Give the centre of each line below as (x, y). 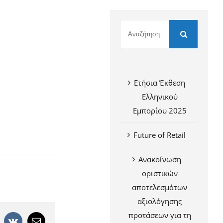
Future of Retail (160, 135)
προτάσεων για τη (160, 215)
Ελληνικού (160, 97)
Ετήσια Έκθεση (160, 83)
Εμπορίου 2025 (160, 111)
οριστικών (160, 173)
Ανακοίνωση (160, 159)
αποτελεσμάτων (160, 187)
